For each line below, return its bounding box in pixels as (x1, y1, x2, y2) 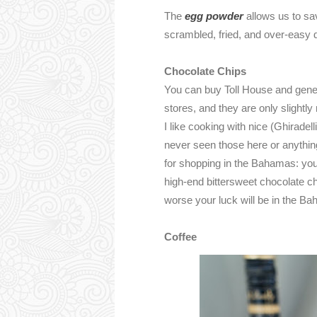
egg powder (185, 10, 243, 22)
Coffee (164, 231, 197, 243)
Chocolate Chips (164, 65, 246, 77)
